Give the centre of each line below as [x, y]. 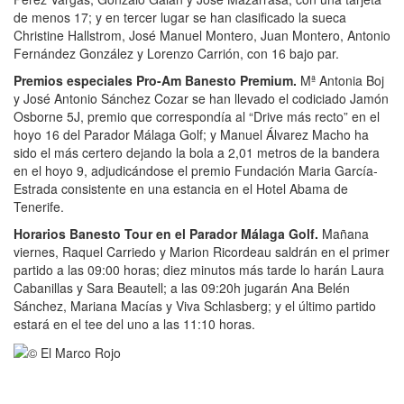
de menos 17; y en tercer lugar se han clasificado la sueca [180, 17]
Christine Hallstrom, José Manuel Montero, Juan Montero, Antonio [202, 35]
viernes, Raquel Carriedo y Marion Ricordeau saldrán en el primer [202, 251]
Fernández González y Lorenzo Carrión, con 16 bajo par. [176, 53]
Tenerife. [39, 206]
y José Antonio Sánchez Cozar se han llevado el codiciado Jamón [201, 98]
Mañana [345, 233]
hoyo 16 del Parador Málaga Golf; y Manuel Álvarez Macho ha [191, 134]
